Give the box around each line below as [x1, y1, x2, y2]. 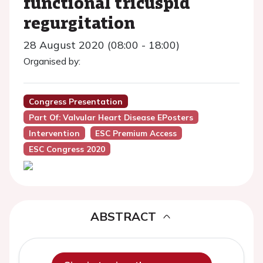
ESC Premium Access [95, 128, 177, 138]
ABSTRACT [90, 209, 156, 224]
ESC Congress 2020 [28, 144, 105, 154]
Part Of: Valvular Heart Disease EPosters [28, 112, 193, 122]
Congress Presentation [28, 96, 123, 106]
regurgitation [23, 11, 135, 34]
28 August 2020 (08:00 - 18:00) [23, 38, 180, 52]
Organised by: [23, 55, 80, 67]
